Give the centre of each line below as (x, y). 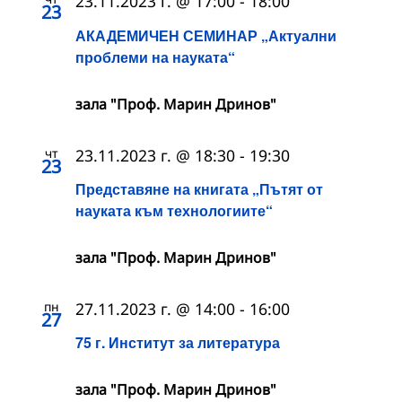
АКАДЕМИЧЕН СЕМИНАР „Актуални (206, 35)
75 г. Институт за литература (178, 343)
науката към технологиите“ (174, 210)
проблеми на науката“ (155, 57)
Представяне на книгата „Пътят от (199, 188)
